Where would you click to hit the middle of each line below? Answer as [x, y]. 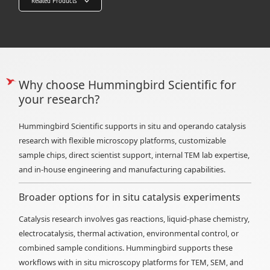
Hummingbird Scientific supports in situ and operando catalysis [133, 126]
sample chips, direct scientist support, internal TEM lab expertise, [134, 155]
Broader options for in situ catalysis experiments [130, 197]
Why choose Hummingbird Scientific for [128, 85]
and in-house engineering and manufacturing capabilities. [122, 170]
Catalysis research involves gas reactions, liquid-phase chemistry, [134, 219]
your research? [59, 99]
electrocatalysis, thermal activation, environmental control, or [129, 234]
